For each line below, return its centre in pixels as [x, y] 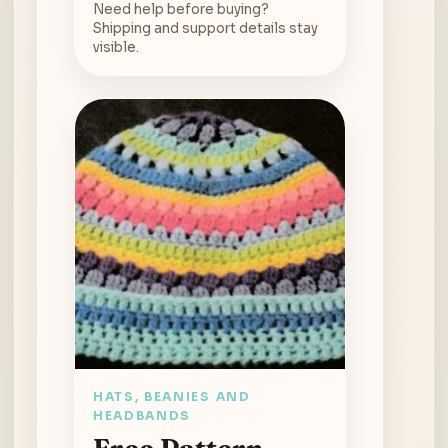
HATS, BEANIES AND [172, 396]
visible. [116, 47]
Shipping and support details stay [205, 28]
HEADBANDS [142, 415]
